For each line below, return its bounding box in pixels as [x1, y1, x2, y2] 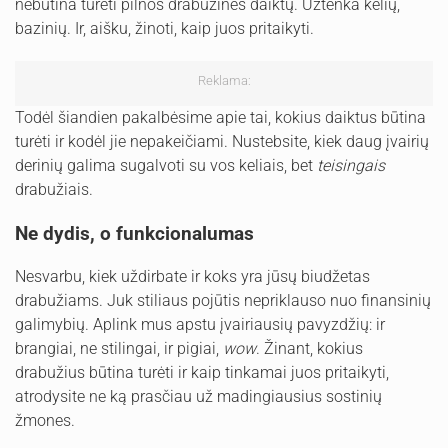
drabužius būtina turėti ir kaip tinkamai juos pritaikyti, [15, 363, 389, 383]
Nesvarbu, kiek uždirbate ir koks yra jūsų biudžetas [15, 267, 370, 287]
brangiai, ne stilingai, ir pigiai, [15, 339, 223, 359]
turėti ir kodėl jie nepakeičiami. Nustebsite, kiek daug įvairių [15, 132, 429, 152]
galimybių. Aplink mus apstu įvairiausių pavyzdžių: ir [15, 315, 385, 335]
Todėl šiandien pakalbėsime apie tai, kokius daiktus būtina [15, 108, 426, 128]
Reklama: [197, 73, 251, 89]
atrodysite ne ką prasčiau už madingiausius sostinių [15, 387, 382, 407]
